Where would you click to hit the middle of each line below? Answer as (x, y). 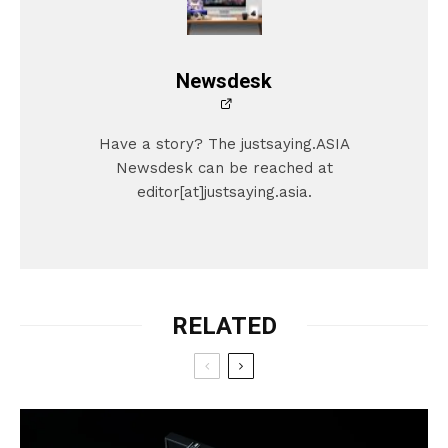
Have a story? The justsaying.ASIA (224, 143)
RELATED (224, 325)
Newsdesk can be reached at (224, 167)
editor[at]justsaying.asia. (224, 191)
